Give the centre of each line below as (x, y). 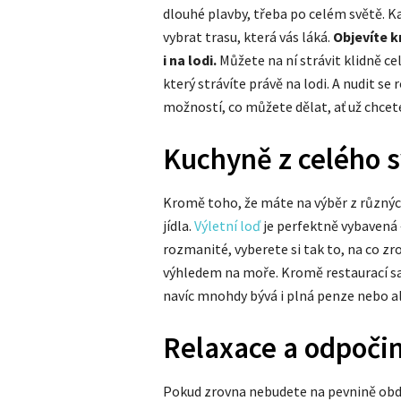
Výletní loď (227, 226)
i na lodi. (191, 60)
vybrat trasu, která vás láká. (248, 37)
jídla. (179, 226)
